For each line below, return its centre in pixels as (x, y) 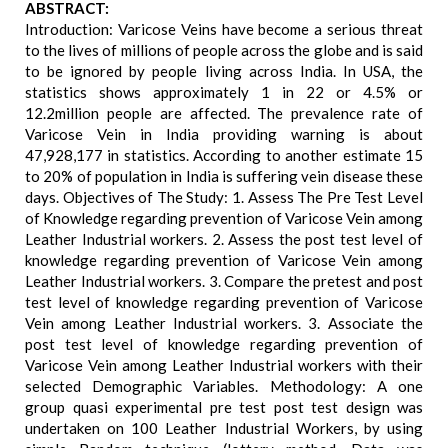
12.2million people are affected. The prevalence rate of (224, 113)
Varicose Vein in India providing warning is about (224, 134)
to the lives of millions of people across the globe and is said (224, 50)
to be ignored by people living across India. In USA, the (224, 71)
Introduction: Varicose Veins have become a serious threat (224, 29)
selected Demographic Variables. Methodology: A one (224, 386)
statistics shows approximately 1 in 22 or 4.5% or (224, 92)
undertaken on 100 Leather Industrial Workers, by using (224, 428)
